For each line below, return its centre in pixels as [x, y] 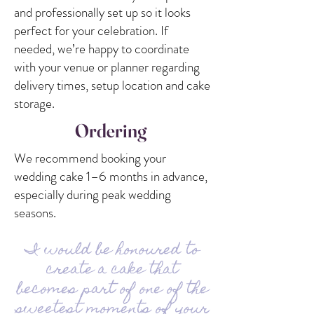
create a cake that [112, 270]
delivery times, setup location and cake [112, 85]
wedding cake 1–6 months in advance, [111, 176]
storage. [34, 103]
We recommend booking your [90, 158]
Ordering [112, 130]
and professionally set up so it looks [102, 12]
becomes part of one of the [112, 289]
